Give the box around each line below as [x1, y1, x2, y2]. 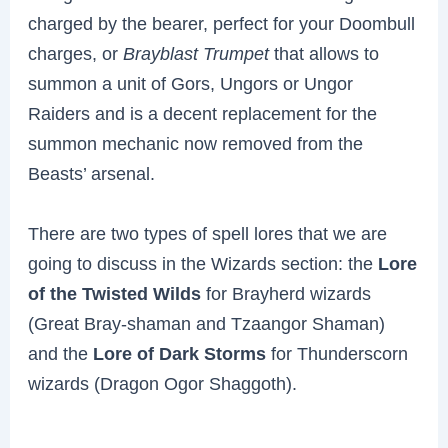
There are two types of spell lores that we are [28, 222, 388, 244]
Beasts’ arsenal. [28, 163, 156, 185]
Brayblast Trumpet [123, 43, 270, 65]
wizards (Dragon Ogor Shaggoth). [28, 372, 298, 394]
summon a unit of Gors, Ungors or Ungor [28, 73, 354, 95]
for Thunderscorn [266, 342, 409, 364]
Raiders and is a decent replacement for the [28, 103, 378, 125]
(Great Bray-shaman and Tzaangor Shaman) [28, 312, 386, 334]
